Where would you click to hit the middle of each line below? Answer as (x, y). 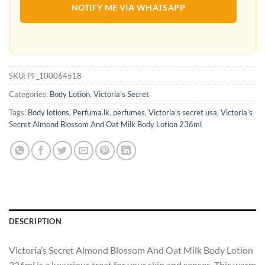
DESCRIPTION (35, 222)
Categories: (29, 94)
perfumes (129, 113)
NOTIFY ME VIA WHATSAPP (128, 7)
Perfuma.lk (91, 113)
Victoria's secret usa (183, 113)
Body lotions (49, 113)
